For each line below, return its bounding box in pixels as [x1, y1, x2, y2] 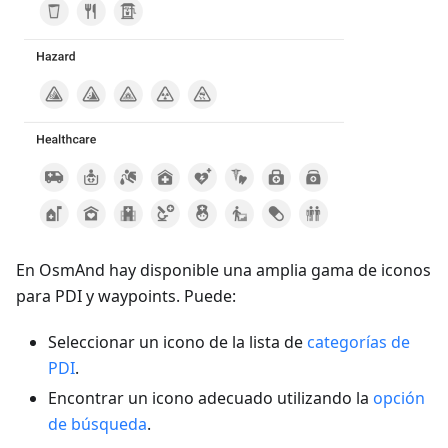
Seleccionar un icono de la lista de [48, 331, 307, 353]
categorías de [307, 331, 410, 353]
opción [373, 387, 425, 409]
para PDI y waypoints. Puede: [16, 285, 236, 307]
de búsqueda [48, 413, 147, 435]
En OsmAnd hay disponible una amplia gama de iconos [16, 259, 431, 281]
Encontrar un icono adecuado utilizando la [48, 387, 373, 409]
